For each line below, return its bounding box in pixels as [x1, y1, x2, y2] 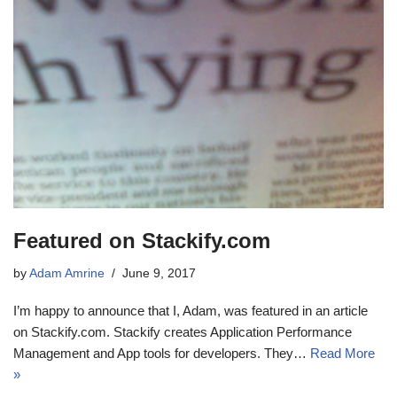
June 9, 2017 [122, 266, 196, 280]
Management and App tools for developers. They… [13, 345, 310, 361]
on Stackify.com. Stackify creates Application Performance [13, 323, 352, 339]
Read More [310, 345, 375, 361]
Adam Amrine [29, 266, 105, 280]
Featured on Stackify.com [13, 228, 270, 253]
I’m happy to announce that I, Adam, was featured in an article [13, 302, 368, 318]
